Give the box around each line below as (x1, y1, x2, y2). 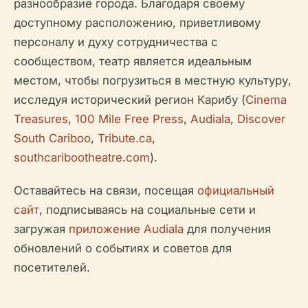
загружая (14, 222, 69, 236)
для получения (184, 222, 271, 236)
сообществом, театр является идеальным (14, 54, 252, 68)
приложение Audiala (69, 222, 184, 236)
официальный (197, 184, 274, 197)
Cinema (245, 93, 287, 107)
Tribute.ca (98, 131, 152, 145)
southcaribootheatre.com (14, 151, 150, 164)
